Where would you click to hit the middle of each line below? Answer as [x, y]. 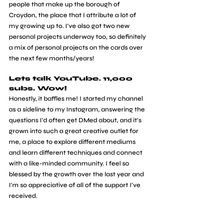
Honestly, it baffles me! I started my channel [77, 98]
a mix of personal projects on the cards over [77, 47]
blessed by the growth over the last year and [77, 174]
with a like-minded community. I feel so [70, 163]
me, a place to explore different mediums [73, 142]
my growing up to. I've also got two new [70, 26]
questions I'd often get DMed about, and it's [76, 120]
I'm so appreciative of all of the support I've [75, 185]
